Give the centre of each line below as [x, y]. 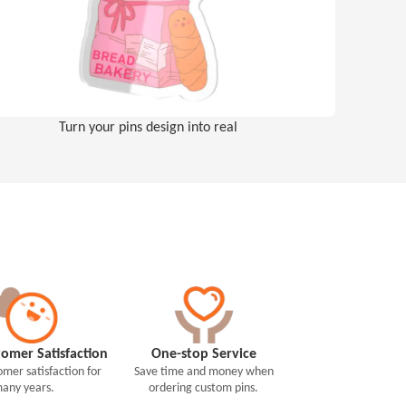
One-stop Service [203, 353]
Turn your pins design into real [148, 126]
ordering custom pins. [204, 387]
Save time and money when [203, 371]
